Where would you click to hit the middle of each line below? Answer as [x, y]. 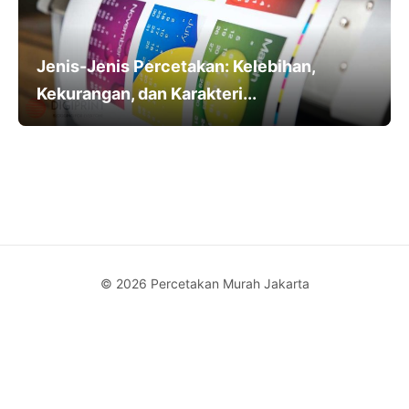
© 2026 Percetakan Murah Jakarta [204, 283]
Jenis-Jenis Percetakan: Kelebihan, [176, 66]
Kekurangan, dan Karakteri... [147, 93]
